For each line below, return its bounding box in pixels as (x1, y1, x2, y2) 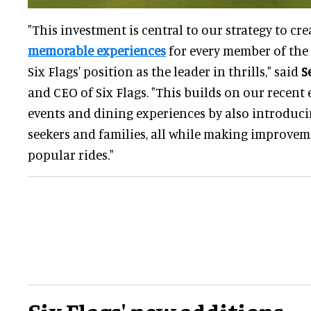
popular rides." (28, 146, 114, 163)
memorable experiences (28, 42, 166, 59)
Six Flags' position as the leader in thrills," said (28, 63, 301, 80)
